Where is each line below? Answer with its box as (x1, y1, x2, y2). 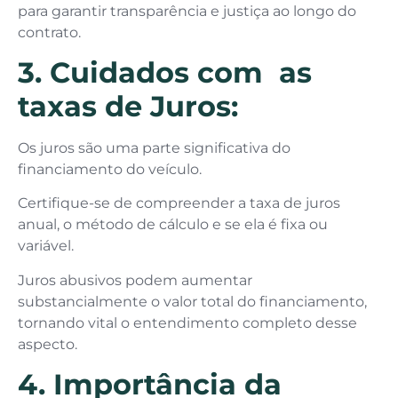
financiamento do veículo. (18, 160, 205, 178)
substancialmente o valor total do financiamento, (18, 292, 367, 310)
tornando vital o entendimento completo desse (18, 314, 357, 331)
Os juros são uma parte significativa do (18, 139, 291, 156)
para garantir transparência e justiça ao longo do (18, 2, 356, 20)
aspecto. (18, 335, 77, 353)
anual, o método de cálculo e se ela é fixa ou (18, 216, 328, 234)
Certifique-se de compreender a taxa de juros (18, 195, 340, 212)
